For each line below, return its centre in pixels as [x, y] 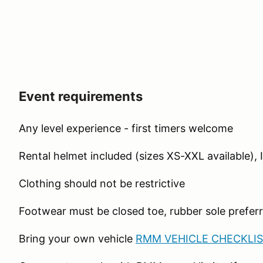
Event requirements [81, 96]
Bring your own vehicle [77, 239]
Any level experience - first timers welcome [126, 128]
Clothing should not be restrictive [102, 183]
